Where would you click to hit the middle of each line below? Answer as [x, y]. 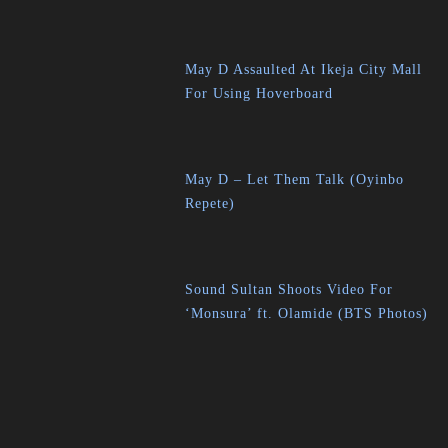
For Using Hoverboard [259, 93]
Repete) [210, 203]
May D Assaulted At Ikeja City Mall [304, 69]
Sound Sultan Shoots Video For [289, 289]
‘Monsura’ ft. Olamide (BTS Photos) [307, 313]
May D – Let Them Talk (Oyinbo [295, 179]
